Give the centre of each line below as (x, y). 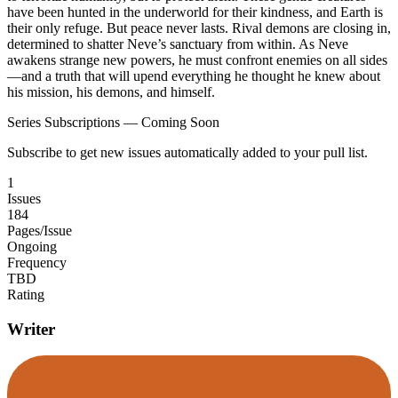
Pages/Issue (40, 230)
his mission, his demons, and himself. (111, 92)
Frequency (37, 262)
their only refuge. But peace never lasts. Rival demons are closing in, (199, 28)
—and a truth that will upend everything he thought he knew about (194, 76)
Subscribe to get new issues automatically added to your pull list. (187, 152)
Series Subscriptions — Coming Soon (113, 122)
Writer (31, 329)
